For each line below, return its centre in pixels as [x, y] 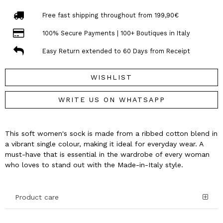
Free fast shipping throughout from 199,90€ [110, 15]
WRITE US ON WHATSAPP [111, 100]
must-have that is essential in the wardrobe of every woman [107, 155]
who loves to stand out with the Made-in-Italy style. [94, 165]
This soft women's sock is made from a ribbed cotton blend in [111, 134]
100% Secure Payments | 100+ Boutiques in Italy [116, 33]
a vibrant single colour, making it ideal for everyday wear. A [104, 144]
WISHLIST [111, 77]
